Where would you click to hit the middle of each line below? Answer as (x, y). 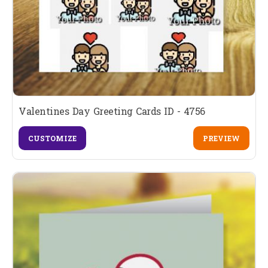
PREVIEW (221, 138)
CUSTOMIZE (52, 138)
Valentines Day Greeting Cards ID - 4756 (112, 111)
